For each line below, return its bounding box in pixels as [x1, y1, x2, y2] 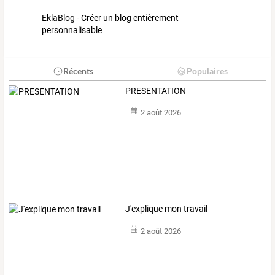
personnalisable [42, 25, 102, 35]
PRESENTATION [125, 85, 187, 96]
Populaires [186, 65, 228, 76]
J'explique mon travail [125, 204, 208, 214]
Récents [63, 65, 93, 76]
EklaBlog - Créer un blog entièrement [42, 12, 179, 23]
